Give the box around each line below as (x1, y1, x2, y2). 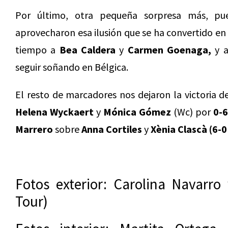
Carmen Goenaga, (127, 43, 212, 56)
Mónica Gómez (103, 105, 171, 118)
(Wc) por (171, 105, 213, 118)
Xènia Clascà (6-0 (151, 123, 227, 135)
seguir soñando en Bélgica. (15, 61, 128, 73)
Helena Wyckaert (15, 105, 94, 118)
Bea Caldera (59, 43, 116, 56)
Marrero (15, 123, 53, 135)
